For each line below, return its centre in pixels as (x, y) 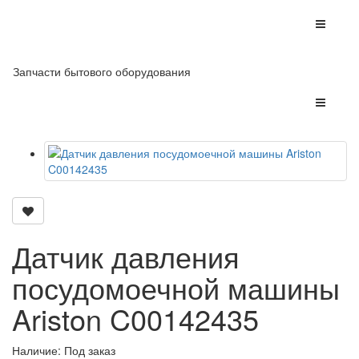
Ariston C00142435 (135, 319)
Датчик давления (126, 256)
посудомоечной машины (176, 287)
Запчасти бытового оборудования (102, 71)
